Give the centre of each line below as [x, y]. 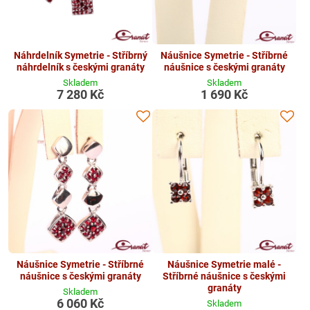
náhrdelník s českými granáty [80, 67]
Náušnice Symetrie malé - [224, 264]
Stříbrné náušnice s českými [224, 276]
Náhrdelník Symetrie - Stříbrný [80, 55]
